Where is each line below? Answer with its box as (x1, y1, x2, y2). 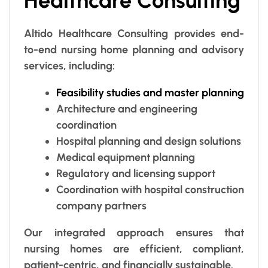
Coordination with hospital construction (56, 182, 244, 196)
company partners (56, 199, 147, 212)
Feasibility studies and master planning (56, 86, 244, 99)
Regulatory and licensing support (56, 166, 215, 180)
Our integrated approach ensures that (24, 226, 244, 239)
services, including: (24, 59, 115, 72)
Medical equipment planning (56, 150, 195, 164)
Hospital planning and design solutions (56, 134, 241, 148)
